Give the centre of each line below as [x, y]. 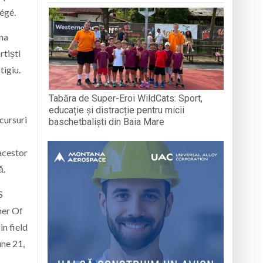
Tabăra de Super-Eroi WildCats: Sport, [126, 98]
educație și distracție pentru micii [117, 110]
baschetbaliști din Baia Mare [107, 122]
